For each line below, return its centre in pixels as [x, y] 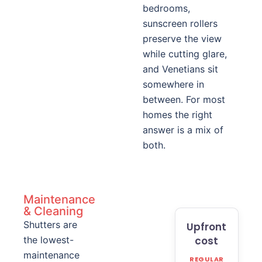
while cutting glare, [185, 54]
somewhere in [173, 84]
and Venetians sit [180, 69]
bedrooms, [166, 8]
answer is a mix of [183, 130]
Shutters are [50, 225]
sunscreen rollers [180, 23]
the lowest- [49, 240]
